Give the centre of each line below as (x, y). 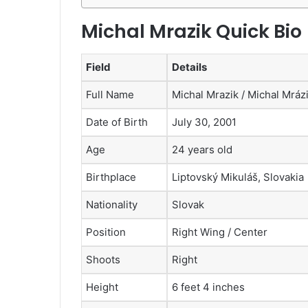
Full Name (110, 94)
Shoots (103, 259)
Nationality (112, 204)
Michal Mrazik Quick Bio (191, 32)
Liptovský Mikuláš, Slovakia (238, 177)
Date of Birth (117, 122)
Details (189, 67)
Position (106, 232)
